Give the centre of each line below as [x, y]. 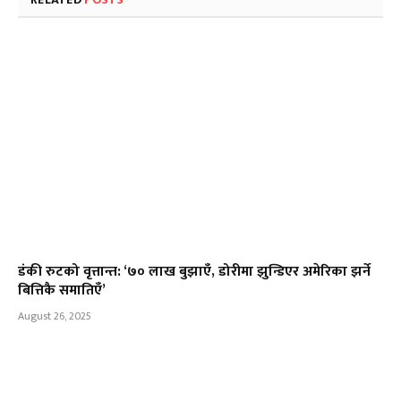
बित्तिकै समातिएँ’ [62, 291]
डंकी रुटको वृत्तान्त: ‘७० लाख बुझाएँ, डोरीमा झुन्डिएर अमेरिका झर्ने [194, 272]
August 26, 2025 [55, 316]
